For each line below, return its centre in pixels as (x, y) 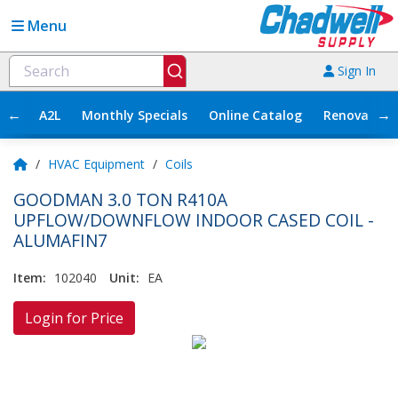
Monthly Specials (135, 115)
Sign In (355, 71)
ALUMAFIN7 (60, 240)
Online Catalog (255, 115)
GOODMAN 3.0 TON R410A (120, 199)
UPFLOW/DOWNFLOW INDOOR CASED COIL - (194, 219)
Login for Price (74, 318)
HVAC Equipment (96, 163)
